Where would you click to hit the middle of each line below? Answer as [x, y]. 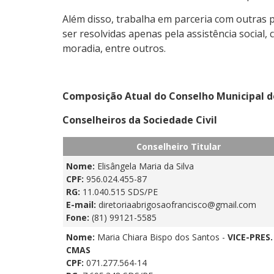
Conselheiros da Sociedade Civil [140, 120]
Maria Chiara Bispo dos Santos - [162, 237]
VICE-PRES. [250, 237]
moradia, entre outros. [114, 48]
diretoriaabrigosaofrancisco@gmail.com [177, 204]
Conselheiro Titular [179, 146]
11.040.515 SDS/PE [120, 191]
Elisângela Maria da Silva [146, 166]
